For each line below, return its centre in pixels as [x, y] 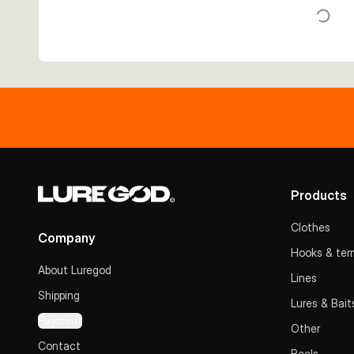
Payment [60, 320]
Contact [59, 346]
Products [319, 195]
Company [67, 238]
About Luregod [75, 270]
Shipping [59, 295]
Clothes [311, 227]
